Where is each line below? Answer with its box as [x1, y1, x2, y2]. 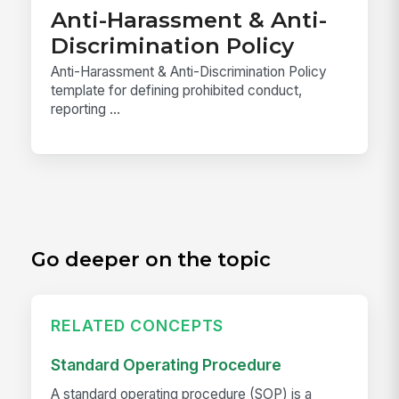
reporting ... [51, 101, 121, 118]
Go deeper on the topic [31, 247, 272, 272]
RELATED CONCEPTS [51, 316, 224, 336]
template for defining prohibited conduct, [51, 82, 303, 100]
